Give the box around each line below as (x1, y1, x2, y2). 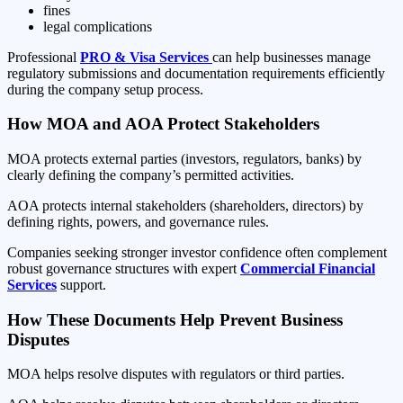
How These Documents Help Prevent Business (7, 309, 343, 329)
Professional (7, 49, 80, 65)
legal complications (43, 18, 152, 34)
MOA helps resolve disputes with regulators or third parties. (7, 366, 345, 382)
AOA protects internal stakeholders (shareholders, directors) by (7, 197, 363, 213)
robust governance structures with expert (7, 260, 240, 276)
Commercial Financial (240, 260, 375, 276)
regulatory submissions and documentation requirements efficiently (7, 65, 385, 81)
